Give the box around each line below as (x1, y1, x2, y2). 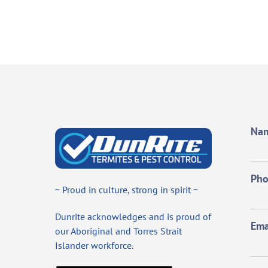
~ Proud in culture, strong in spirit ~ (55, 184, 198, 196)
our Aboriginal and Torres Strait (55, 225, 182, 237)
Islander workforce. (55, 239, 133, 251)
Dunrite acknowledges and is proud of (55, 211, 211, 223)
